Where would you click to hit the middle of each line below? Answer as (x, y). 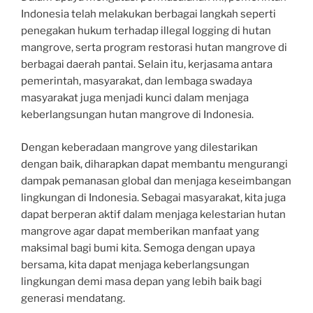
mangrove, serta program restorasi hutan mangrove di (154, 48)
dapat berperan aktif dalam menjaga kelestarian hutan (153, 214)
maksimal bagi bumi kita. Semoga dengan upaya (138, 248)
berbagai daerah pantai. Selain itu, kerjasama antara (147, 64)
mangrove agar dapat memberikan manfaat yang (140, 231)
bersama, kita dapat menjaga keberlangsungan (135, 264)
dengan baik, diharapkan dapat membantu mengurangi (154, 164)
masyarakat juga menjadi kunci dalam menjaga (135, 98)
